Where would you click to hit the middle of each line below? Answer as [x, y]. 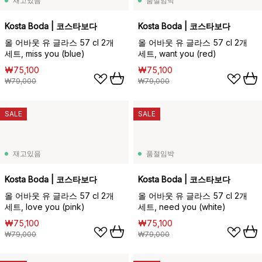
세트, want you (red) [177, 54]
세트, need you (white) [182, 207]
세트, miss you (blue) [45, 54]
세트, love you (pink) [45, 207]
